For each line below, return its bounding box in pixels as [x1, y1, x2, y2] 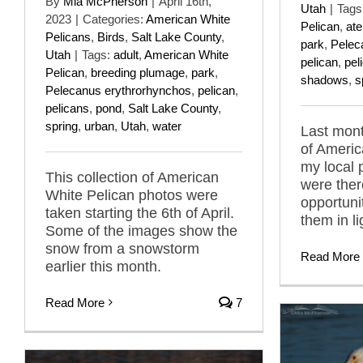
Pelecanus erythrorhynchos [45, 83, 191, 97]
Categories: [83, 11, 146, 26]
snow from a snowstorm [45, 240, 199, 257]
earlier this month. [45, 258, 161, 275]
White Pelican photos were [45, 186, 218, 203]
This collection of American [45, 169, 219, 186]
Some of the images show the [45, 222, 237, 239]
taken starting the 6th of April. [45, 204, 234, 221]
